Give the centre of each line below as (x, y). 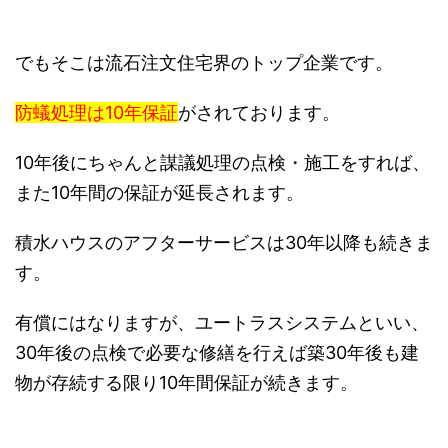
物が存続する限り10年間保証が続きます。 (186, 383)
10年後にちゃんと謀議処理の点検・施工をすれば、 (222, 163)
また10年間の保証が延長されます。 (159, 193)
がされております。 (259, 113)
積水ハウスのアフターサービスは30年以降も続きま (224, 243)
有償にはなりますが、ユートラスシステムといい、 (222, 323)
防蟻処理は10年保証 (96, 113)
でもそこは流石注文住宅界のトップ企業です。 (204, 63)
